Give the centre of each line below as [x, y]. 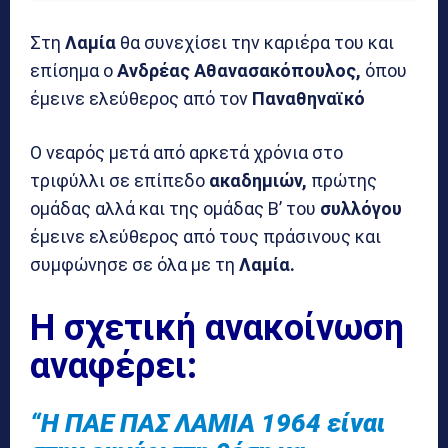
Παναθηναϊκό [308, 99]
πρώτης [342, 181]
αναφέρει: [113, 366]
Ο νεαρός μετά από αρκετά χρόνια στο [186, 153]
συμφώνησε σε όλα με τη [134, 265]
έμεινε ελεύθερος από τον [141, 99]
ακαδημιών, [258, 181]
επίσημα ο [73, 71]
